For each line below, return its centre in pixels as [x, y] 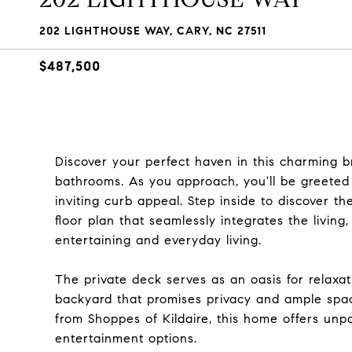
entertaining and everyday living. [158, 240]
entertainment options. [126, 338]
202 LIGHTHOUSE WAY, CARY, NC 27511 [153, 31]
